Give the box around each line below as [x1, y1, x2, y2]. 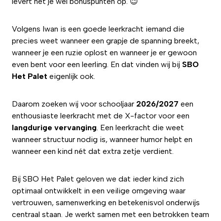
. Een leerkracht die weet [97, 123, 184, 132]
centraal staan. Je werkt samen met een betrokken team [12, 210, 209, 219]
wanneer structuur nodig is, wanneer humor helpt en [12, 135, 192, 144]
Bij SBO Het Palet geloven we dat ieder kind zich [12, 174, 184, 184]
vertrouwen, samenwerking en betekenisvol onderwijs [12, 198, 200, 207]
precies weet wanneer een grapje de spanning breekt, [12, 36, 199, 45]
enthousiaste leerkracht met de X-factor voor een [12, 111, 189, 120]
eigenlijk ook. [47, 72, 95, 81]
